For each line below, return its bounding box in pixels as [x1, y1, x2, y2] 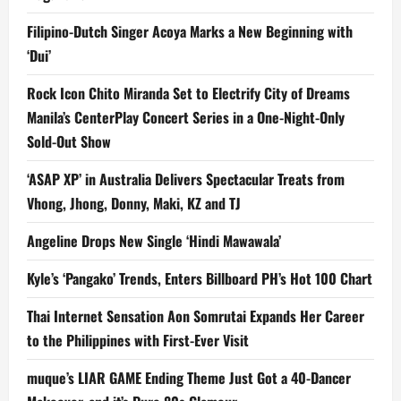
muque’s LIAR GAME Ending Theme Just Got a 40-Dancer [27, 367, 351, 389]
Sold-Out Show [27, 131, 111, 153]
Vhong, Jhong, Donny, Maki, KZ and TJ [27, 192, 241, 215]
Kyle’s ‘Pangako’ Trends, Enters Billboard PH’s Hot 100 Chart [27, 268, 372, 290]
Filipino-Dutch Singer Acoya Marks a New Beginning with [27, 21, 353, 43]
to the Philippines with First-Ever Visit [27, 329, 249, 352]
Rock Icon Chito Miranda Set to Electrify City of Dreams [27, 82, 350, 105]
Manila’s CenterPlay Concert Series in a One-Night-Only [27, 107, 345, 129]
